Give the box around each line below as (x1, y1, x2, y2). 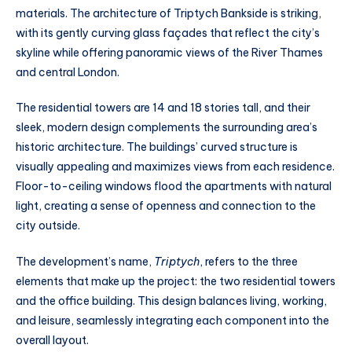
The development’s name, (16, 255, 154, 269)
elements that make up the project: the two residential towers (16, 274, 335, 289)
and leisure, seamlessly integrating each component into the (16, 313, 329, 328)
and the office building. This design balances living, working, (16, 294, 327, 309)
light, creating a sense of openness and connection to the (16, 199, 316, 214)
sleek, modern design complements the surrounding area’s (16, 120, 317, 135)
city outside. (16, 218, 80, 233)
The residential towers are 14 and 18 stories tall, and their (16, 101, 310, 115)
